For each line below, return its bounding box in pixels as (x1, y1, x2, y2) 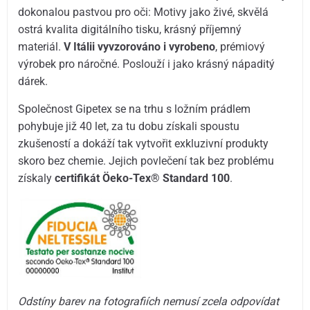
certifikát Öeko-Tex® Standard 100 (55, 172, 230, 185)
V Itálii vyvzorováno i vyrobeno (64, 40, 216, 54)
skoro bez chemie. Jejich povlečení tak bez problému (18, 154, 275, 168)
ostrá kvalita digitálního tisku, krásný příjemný (18, 23, 242, 37)
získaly (18, 172, 55, 185)
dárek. (18, 75, 51, 89)
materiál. (18, 40, 64, 54)
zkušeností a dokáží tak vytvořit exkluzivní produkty (18, 137, 269, 151)
